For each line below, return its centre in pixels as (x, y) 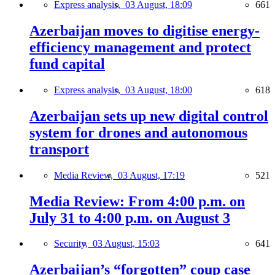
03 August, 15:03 (126, 244)
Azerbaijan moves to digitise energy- (145, 30)
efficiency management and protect (140, 47)
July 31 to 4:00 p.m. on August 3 (130, 218)
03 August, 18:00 (159, 90)
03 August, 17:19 (151, 175)
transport (59, 149)
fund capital (67, 64)
